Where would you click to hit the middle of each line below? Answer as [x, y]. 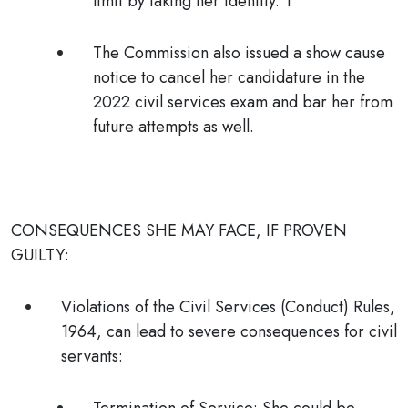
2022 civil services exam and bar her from [243, 102]
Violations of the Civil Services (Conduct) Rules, [228, 307]
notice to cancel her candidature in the [229, 77]
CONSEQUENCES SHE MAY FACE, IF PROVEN [179, 230]
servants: [92, 356]
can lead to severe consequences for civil [252, 331]
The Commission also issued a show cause [239, 53]
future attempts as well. [173, 127]
